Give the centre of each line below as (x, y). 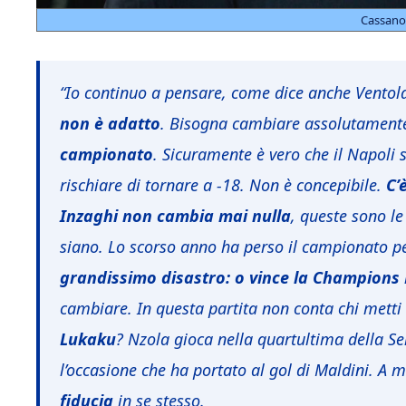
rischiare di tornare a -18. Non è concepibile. (221, 185)
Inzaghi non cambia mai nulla (175, 216)
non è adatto (110, 124)
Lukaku (88, 339)
